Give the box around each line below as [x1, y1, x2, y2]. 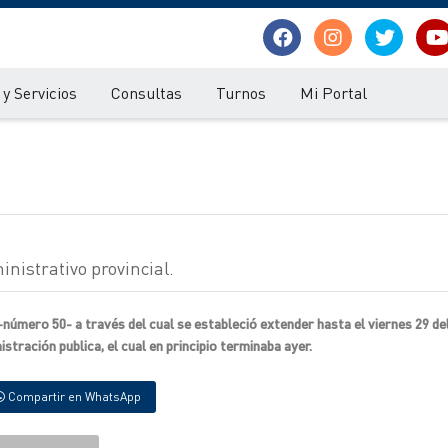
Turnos [216, 82, 266, 103]
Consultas [111, 82, 182, 103]
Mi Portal [300, 82, 367, 103]
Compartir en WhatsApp [5, 389, 141, 404]
